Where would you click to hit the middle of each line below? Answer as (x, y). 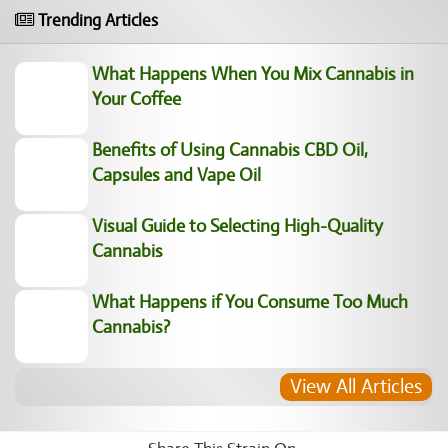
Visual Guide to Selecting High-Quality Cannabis (198, 374)
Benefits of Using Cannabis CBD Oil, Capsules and (205, 248)
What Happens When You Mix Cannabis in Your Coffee (222, 147)
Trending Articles (96, 20)
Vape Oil (47, 273)
